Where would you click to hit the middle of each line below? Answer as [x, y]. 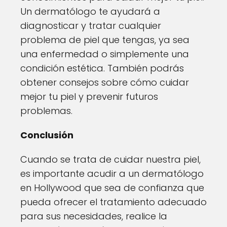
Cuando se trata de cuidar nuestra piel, [110, 159]
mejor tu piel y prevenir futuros [89, 97]
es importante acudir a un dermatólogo [112, 174]
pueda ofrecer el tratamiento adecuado [113, 202]
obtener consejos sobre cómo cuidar [105, 82]
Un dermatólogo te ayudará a [90, 11]
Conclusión [47, 135]
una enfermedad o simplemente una [105, 54]
